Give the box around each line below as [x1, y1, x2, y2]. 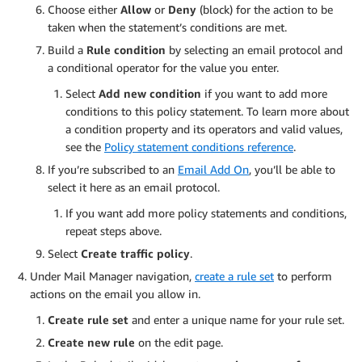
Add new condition [99, 86, 201, 100]
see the [65, 139, 104, 154]
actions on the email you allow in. [30, 286, 200, 301]
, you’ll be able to [249, 162, 335, 176]
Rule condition [83, 42, 166, 57]
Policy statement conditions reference [104, 139, 293, 154]
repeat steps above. [65, 223, 162, 238]
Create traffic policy [81, 246, 190, 260]
